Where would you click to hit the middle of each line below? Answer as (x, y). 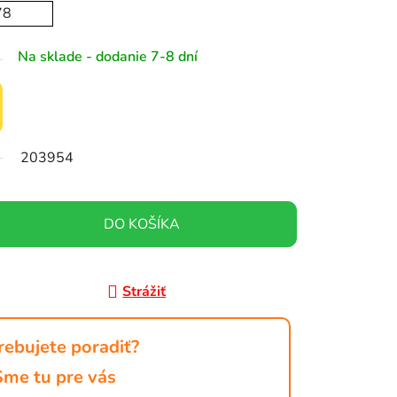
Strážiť (144, 292)
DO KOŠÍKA (141, 225)
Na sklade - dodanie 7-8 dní (108, 57)
